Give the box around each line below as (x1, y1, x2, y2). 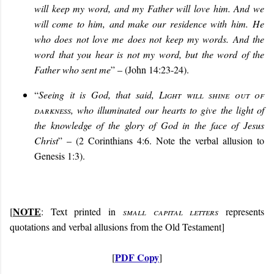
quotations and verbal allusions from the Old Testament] (10, 220, 224, 233)
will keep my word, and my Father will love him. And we (34, 1, 264, 15)
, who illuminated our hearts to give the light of (71, 103, 264, 116)
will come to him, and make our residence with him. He (34, 17, 264, 30)
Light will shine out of (159, 87, 264, 101)
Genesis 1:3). (34, 149, 85, 162)
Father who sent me (34, 62, 111, 76)
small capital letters (122, 204, 219, 218)
